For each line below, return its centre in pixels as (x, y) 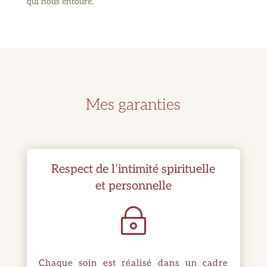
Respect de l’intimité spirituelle (133, 169)
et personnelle (133, 186)
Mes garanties (133, 105)
